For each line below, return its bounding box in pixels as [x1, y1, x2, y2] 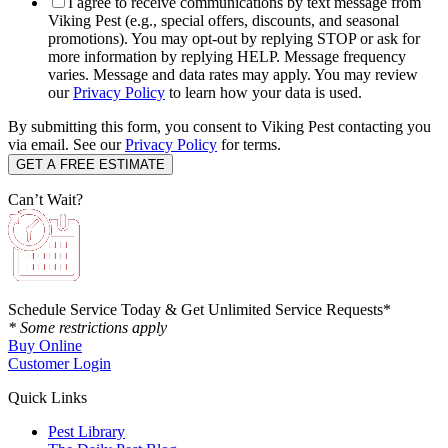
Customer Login [8, 355, 111, 373]
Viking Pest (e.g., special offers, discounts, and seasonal [48, 12, 399, 30]
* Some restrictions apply [8, 319, 167, 337]
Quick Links [8, 389, 87, 407]
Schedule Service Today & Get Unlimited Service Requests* [8, 301, 391, 319]
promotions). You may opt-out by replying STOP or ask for [48, 30, 420, 48]
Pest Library [48, 423, 125, 441]
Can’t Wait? [8, 191, 83, 209]
